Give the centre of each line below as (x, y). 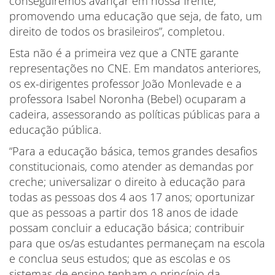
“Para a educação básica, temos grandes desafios (133, 151)
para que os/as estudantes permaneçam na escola (137, 243)
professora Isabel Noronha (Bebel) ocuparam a (128, 99)
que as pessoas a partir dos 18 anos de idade (124, 212)
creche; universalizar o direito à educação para (127, 182)
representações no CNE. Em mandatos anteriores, (135, 68)
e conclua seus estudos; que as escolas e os (120, 258)
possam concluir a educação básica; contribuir (127, 228)
